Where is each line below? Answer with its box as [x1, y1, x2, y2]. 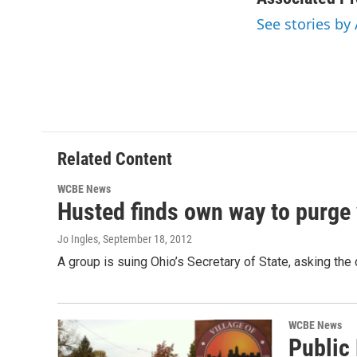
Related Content [57, 149, 172, 170]
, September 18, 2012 [98, 233, 192, 246]
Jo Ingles [57, 233, 98, 246]
